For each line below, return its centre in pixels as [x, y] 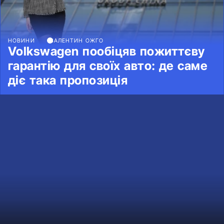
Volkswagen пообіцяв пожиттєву [106, 51]
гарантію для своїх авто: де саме [108, 66]
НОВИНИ [21, 41]
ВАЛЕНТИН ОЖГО [76, 41]
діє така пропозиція [68, 80]
